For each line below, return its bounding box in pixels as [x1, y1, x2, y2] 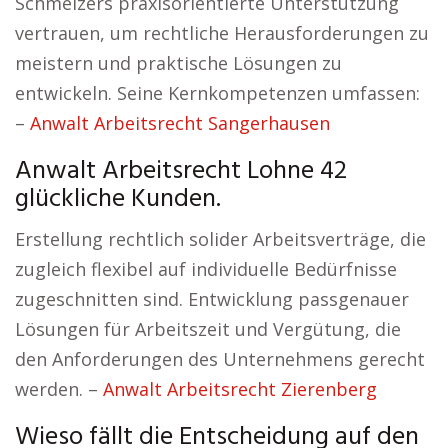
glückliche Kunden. [15, 179, 221, 220]
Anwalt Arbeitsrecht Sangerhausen [30, 111, 330, 135]
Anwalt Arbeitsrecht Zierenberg [103, 377, 377, 401]
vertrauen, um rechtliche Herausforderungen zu [15, 21, 429, 45]
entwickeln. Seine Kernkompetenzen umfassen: [15, 81, 420, 105]
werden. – [15, 377, 103, 401]
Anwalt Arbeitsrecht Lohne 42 [15, 151, 347, 192]
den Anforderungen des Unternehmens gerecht [15, 347, 425, 371]
